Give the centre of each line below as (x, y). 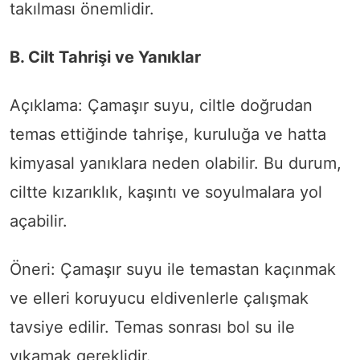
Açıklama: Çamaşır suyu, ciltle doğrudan (161, 106)
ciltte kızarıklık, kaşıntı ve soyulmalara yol (166, 192)
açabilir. (39, 221)
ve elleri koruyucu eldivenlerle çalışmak (159, 299)
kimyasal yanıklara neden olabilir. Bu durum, (176, 164)
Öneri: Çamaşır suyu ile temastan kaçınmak (173, 270)
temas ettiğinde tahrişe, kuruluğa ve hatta (168, 135)
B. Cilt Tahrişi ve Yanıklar (105, 57)
